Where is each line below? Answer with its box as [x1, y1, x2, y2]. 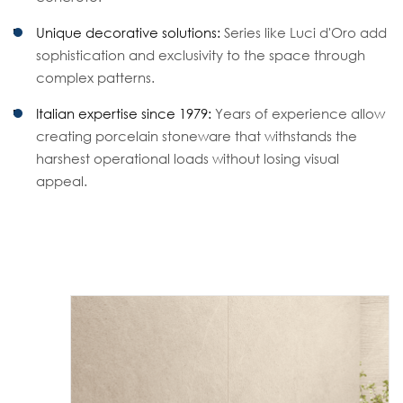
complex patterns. [36, 69, 155, 85]
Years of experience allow [211, 105, 385, 121]
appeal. [36, 173, 87, 189]
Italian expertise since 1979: [36, 105, 211, 121]
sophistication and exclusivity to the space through [36, 47, 365, 63]
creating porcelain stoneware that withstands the [36, 128, 357, 144]
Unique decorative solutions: [36, 24, 220, 40]
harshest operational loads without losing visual [36, 150, 339, 166]
